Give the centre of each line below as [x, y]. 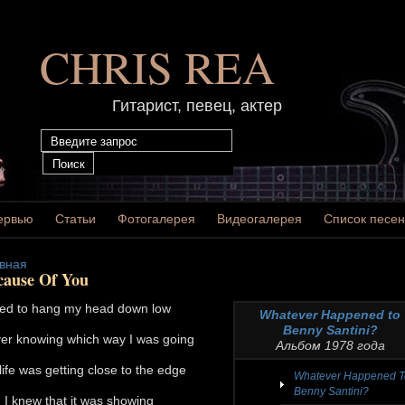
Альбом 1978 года [330, 345]
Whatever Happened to [330, 315]
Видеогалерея [259, 219]
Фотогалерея [156, 219]
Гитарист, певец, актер [197, 106]
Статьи [75, 219]
